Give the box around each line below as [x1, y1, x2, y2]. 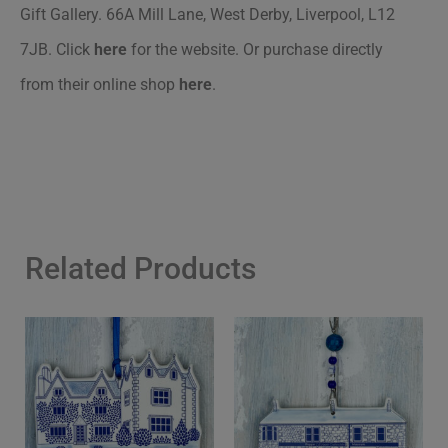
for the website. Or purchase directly [127, 40, 383, 60]
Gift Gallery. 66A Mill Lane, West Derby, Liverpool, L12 [20, 5, 395, 25]
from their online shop [20, 75, 179, 95]
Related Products [25, 250, 256, 286]
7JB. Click [20, 40, 94, 60]
